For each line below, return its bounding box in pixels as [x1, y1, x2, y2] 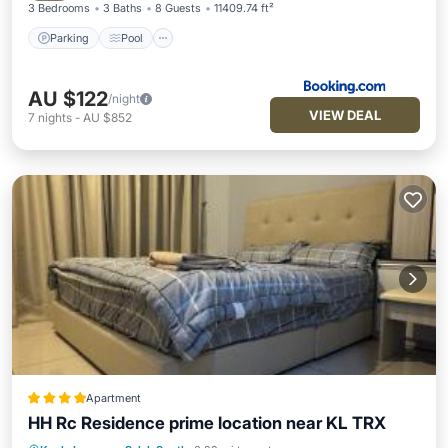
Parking [50, 30, 89, 45]
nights [38, 110, 72, 125]
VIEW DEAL [309, 107, 381, 123]
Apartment [85, 391, 141, 405]
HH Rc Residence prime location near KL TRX [28, 413, 386, 433]
